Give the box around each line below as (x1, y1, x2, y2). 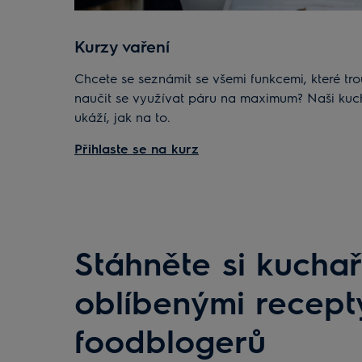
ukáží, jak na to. (74, 107, 170, 125)
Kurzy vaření (74, 35, 170, 56)
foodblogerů (74, 318, 266, 360)
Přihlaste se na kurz (74, 139, 199, 157)
